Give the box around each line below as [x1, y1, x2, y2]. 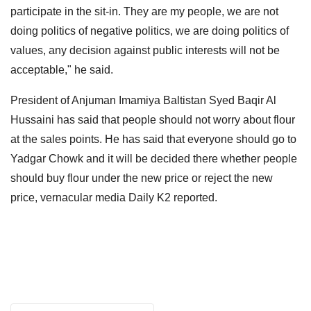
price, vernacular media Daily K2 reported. [10, 191, 220, 203]
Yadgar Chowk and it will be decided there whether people [10, 152, 297, 165]
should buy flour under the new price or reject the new [10, 171, 273, 184]
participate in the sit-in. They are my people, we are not [10, 5, 278, 17]
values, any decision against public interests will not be [10, 44, 280, 56]
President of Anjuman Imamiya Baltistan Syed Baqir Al [10, 94, 276, 106]
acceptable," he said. [10, 63, 113, 76]
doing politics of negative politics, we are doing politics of [10, 24, 289, 37]
